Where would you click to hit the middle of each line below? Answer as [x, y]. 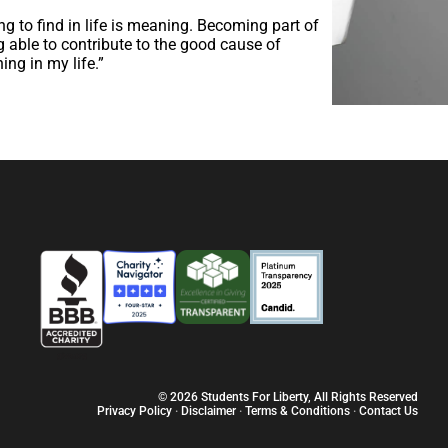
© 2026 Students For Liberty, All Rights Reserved [287, 396]
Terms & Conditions [297, 410]
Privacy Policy [134, 410]
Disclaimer [208, 410]
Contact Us [388, 410]
